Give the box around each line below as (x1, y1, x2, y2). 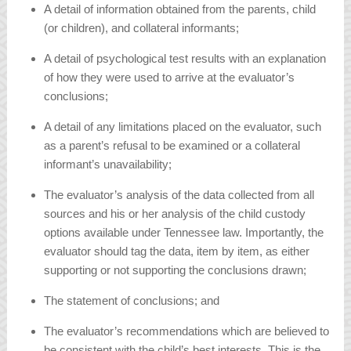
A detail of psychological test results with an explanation (44, 52, 327, 66)
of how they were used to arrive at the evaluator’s (44, 71, 295, 85)
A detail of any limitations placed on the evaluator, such (44, 120, 322, 134)
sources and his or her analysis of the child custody (44, 207, 306, 221)
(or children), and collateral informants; (44, 21, 240, 35)
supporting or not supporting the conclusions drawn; (44, 263, 307, 277)
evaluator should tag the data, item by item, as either (44, 244, 310, 259)
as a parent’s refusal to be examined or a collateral (44, 139, 301, 153)
